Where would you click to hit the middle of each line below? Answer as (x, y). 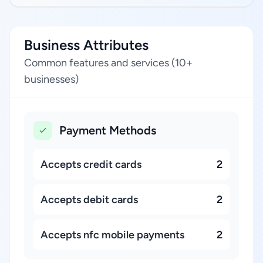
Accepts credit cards (91, 164)
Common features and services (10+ (108, 63)
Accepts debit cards (89, 200)
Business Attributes (86, 45)
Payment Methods (108, 130)
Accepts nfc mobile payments (112, 235)
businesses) (51, 79)
